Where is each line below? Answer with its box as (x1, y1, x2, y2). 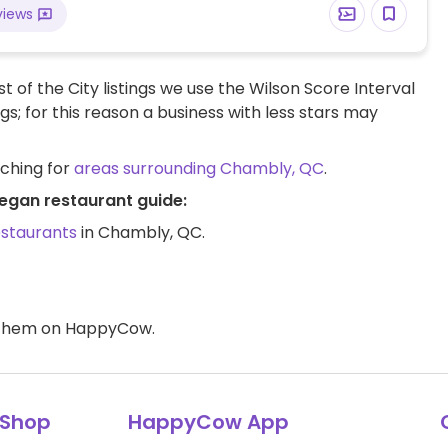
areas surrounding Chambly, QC (74, 156, 324, 180)
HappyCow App (127, 407, 289, 436)
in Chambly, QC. (77, 220, 205, 244)
